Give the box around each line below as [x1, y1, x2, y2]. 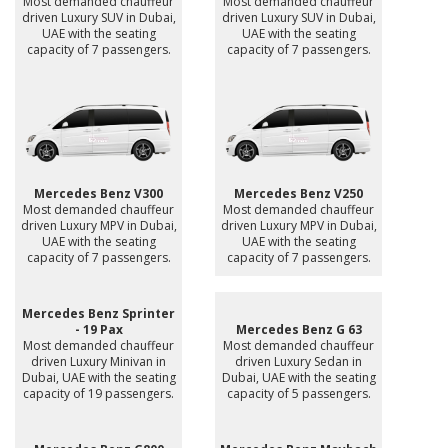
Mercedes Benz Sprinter [22, 304, 175, 322]
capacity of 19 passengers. [23, 384, 174, 402]
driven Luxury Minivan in [31, 352, 166, 370]
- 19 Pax [74, 320, 123, 338]
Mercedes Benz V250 [234, 184, 363, 202]
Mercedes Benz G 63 [235, 320, 362, 338]
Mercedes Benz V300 [34, 184, 163, 202]
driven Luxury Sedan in [235, 352, 362, 370]
